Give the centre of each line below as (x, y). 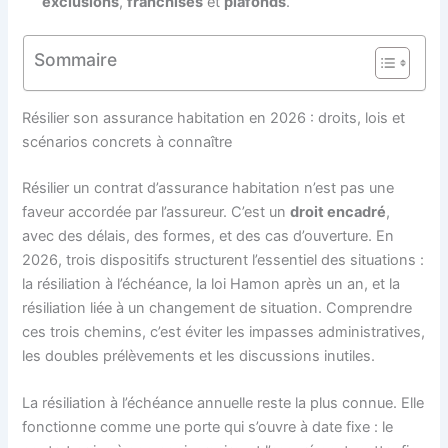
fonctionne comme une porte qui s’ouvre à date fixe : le (208, 427)
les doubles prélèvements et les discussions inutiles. (199, 355)
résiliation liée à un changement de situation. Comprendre (217, 307)
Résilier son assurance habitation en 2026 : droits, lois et (214, 118)
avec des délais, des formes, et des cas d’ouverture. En (208, 235)
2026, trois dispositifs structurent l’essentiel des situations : (223, 259)
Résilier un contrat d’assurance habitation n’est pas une (208, 187)
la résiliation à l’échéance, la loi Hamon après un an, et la (211, 283)
